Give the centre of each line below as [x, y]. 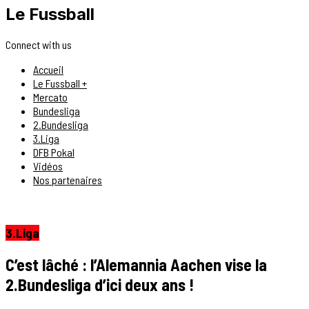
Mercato [50, 97]
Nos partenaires [68, 179]
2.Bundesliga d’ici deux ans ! [100, 285]
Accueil [48, 69]
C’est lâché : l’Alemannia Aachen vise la [136, 265]
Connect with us [39, 44]
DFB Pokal [54, 152]
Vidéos [48, 166]
